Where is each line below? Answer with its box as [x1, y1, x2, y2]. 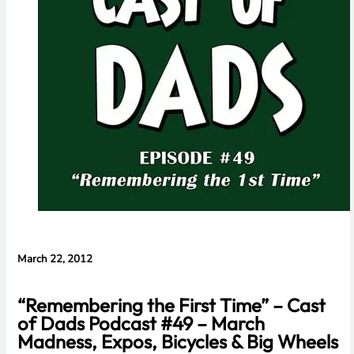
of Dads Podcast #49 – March [17, 311, 265, 335]
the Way [154, 21, 195, 37]
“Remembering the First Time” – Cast [17, 292, 326, 317]
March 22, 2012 [17, 251, 92, 267]
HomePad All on [154, 8, 235, 24]
